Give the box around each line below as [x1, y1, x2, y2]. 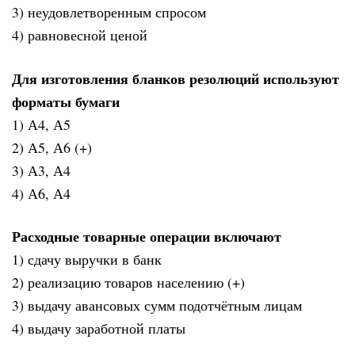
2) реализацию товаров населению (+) [12, 273, 245, 292]
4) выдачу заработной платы [12, 319, 185, 338]
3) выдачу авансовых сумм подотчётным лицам [12, 296, 302, 315]
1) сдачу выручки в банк [12, 250, 162, 269]
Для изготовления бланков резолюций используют [12, 67, 339, 89]
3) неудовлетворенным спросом [12, 2, 206, 22]
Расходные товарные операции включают [12, 226, 281, 247]
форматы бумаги [12, 90, 120, 112]
